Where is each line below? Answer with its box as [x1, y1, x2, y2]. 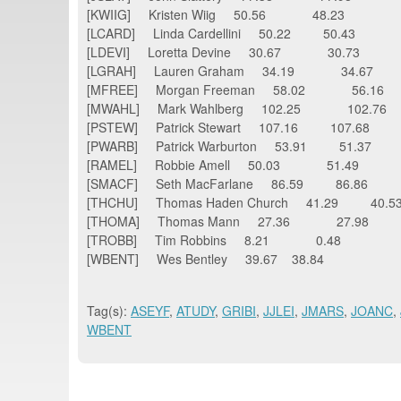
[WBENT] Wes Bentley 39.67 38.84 [87, 249, 324, 268]
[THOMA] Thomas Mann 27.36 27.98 [87, 211, 369, 230]
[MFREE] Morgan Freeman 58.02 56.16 [87, 80, 384, 98]
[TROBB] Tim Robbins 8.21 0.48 [87, 230, 341, 249]
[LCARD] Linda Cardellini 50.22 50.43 [87, 23, 366, 42]
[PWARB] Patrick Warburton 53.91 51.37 [87, 136, 382, 155]
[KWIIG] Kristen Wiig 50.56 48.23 [87, 4, 345, 23]
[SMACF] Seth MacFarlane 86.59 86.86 [87, 174, 379, 192]
